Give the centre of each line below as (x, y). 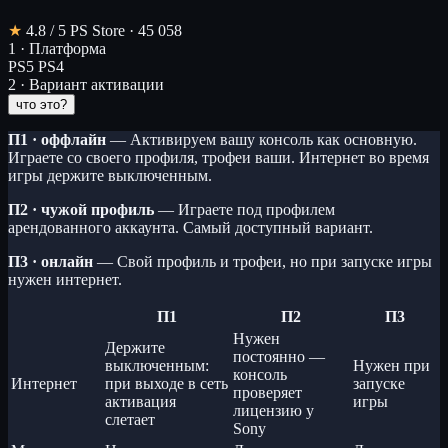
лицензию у (273, 410)
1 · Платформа (57, 48)
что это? (41, 104)
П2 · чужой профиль (81, 209)
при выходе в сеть (166, 383)
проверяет (267, 392)
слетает (130, 419)
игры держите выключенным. (110, 175)
